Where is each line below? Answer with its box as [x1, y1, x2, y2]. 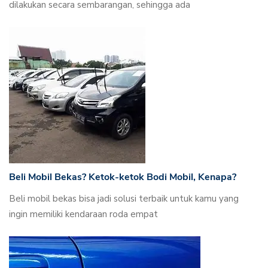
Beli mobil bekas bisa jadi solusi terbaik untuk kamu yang [9, 192, 239, 205]
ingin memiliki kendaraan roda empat [9, 208, 158, 220]
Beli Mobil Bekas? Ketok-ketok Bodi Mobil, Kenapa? [9, 170, 236, 184]
